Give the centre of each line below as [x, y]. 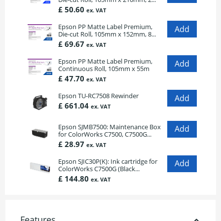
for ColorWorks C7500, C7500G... [105, 134]
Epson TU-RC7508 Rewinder [98, 96]
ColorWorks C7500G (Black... [99, 168]
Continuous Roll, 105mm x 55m [104, 69]
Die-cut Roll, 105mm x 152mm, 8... [107, 34]
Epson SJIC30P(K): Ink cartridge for [108, 161]
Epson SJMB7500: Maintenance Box [110, 127]
